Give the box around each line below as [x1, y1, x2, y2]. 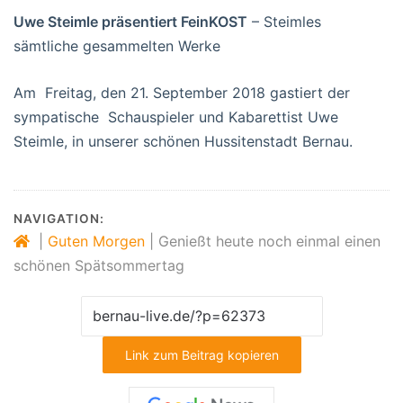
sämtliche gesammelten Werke [13, 36, 220, 55]
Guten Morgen [48, 231, 145, 250]
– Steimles [247, 12, 321, 31]
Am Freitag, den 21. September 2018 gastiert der [13, 83, 350, 102]
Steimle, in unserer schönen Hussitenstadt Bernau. [13, 131, 353, 150]
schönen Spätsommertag [13, 255, 184, 274]
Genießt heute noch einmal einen [158, 231, 381, 250]
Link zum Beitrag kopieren [124, 346, 279, 363]
